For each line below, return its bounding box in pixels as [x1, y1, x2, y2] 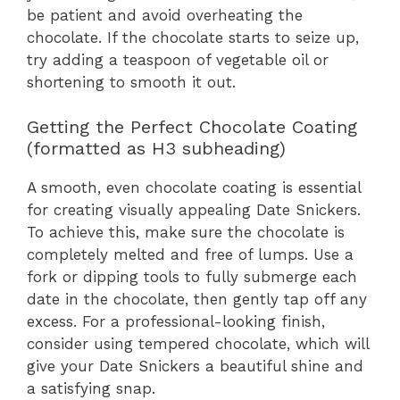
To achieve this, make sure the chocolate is [27, 223, 345, 242]
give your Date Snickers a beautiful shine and [27, 357, 363, 376]
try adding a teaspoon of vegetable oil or [27, 50, 329, 69]
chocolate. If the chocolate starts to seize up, [27, 28, 359, 46]
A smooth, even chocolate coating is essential [27, 179, 361, 197]
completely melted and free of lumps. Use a [27, 246, 354, 264]
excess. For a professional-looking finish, [27, 312, 325, 331]
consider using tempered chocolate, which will [27, 335, 369, 354]
